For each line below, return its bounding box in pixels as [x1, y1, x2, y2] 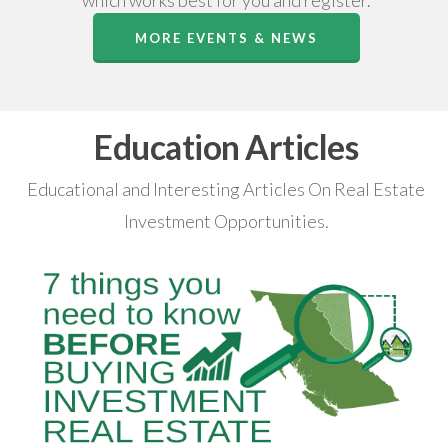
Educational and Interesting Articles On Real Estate [27, 178, 425, 201]
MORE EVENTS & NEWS [134, 30, 318, 47]
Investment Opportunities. [123, 210, 329, 233]
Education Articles [94, 127, 358, 168]
